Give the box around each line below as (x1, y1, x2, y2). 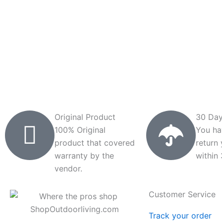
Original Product (55, 112, 115, 122)
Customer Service (149, 189, 216, 199)
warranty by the (55, 151, 114, 161)
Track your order (149, 211, 212, 221)
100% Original (55, 125, 106, 135)
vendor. (55, 164, 82, 173)
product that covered (55, 138, 135, 148)
